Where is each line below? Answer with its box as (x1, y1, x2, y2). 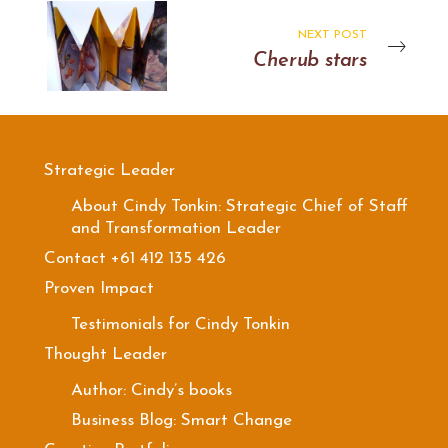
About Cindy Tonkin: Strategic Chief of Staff (71, 198, 408, 216)
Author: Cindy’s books (71, 382, 232, 400)
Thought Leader (44, 346, 167, 364)
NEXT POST (298, 29, 367, 42)
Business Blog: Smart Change (71, 412, 292, 430)
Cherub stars (253, 51, 367, 72)
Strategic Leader (44, 162, 175, 180)
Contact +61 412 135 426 (44, 250, 226, 268)
